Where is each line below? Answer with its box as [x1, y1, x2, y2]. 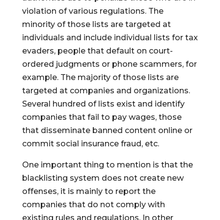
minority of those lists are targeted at [22, 20, 171, 29]
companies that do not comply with [22, 200, 165, 209]
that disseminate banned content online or [22, 126, 192, 135]
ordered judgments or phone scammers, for [22, 59, 197, 69]
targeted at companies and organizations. [22, 86, 190, 95]
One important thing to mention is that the [22, 160, 193, 169]
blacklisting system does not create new [22, 173, 184, 183]
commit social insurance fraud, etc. [22, 139, 159, 148]
